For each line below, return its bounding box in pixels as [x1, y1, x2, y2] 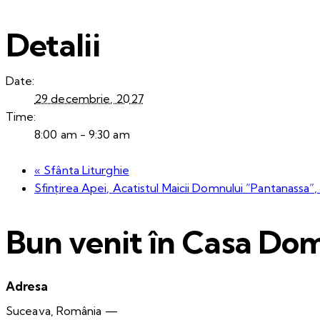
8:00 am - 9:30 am [34, 126, 130, 141]
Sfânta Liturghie [41, 162, 129, 177]
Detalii [6, 25, 100, 65]
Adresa [6, 278, 48, 294]
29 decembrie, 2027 [34, 91, 144, 106]
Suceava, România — [6, 304, 118, 319]
